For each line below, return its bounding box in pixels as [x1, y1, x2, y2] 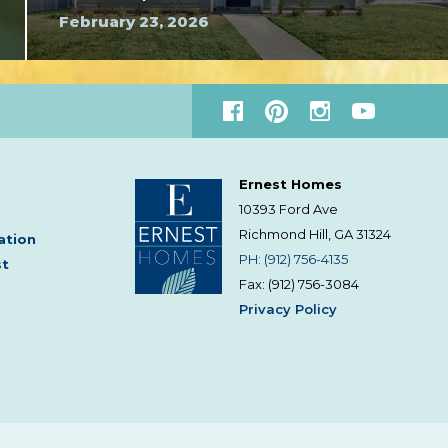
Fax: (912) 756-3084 [239, 276, 359, 292]
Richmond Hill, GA [239, 226, 356, 242]
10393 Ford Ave [239, 201, 338, 217]
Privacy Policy [239, 301, 337, 317]
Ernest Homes [239, 176, 342, 192]
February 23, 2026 [59, 12, 210, 31]
